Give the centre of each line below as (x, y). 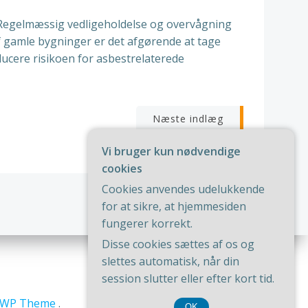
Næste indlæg (188, 119)
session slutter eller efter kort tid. (188, 278)
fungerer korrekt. (147, 223)
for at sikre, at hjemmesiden (174, 206)
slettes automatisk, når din (170, 261)
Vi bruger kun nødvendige (171, 151)
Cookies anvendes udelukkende (183, 189)
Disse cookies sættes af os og (178, 244)
